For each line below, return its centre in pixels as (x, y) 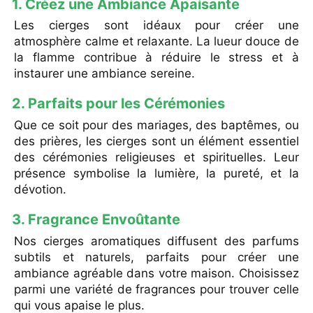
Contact (281, 58)
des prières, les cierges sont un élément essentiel (156, 141)
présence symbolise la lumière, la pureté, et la (156, 173)
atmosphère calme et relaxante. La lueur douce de (156, 42)
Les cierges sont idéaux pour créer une (156, 26)
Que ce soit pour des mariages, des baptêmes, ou (156, 125)
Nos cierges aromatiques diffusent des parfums (156, 241)
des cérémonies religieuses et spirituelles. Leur (156, 157)
